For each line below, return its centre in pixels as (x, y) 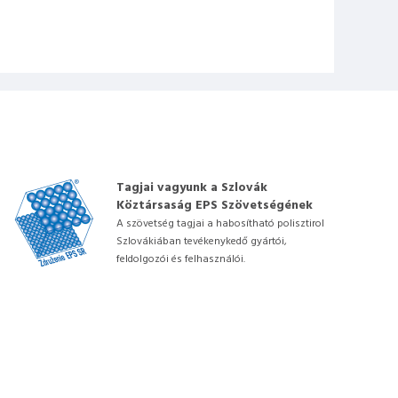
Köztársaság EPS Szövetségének (215, 206)
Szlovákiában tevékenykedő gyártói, (202, 242)
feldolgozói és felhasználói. (181, 259)
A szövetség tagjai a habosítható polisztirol (220, 224)
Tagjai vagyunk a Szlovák (192, 188)
